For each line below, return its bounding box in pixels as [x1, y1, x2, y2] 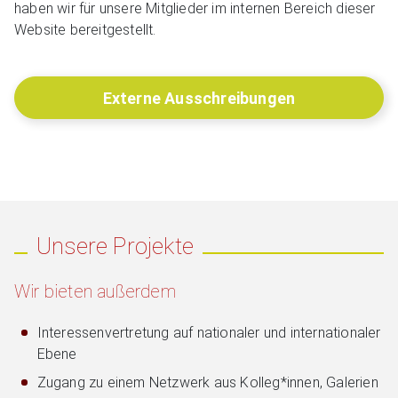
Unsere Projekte [36, 233, 194, 260]
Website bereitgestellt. [14, 21, 160, 39]
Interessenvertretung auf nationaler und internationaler [36, 324, 381, 342]
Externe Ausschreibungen [102, 88, 296, 107]
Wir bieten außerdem [14, 281, 176, 303]
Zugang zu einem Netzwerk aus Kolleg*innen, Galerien [36, 374, 378, 392]
